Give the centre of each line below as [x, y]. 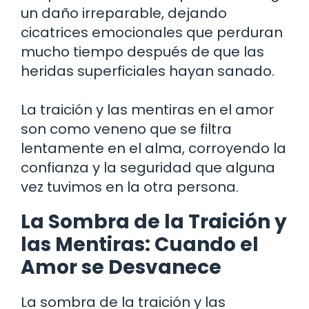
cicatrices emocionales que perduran [152, 32]
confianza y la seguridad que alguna [148, 167]
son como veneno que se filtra [126, 129]
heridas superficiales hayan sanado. [148, 71]
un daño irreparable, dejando [124, 13]
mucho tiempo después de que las [142, 51]
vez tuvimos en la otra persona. [130, 187]
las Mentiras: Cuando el [140, 244]
